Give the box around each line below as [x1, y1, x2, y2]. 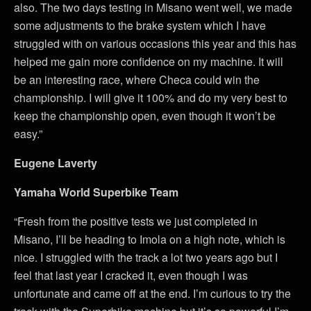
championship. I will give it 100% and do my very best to [14, 90, 287, 106]
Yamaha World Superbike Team [14, 184, 178, 200]
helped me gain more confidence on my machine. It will [14, 53, 283, 69]
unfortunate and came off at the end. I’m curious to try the [14, 285, 291, 301]
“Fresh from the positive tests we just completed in [14, 213, 258, 229]
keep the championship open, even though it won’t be [14, 108, 276, 124]
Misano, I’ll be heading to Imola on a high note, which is [14, 231, 285, 247]
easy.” [14, 126, 42, 142]
